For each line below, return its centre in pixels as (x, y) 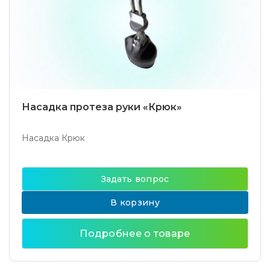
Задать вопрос (135, 179)
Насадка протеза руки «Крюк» (102, 107)
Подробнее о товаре (135, 234)
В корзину (135, 202)
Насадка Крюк (53, 138)
